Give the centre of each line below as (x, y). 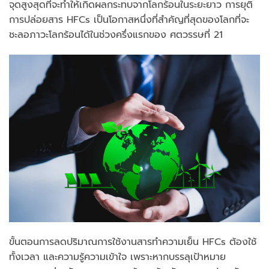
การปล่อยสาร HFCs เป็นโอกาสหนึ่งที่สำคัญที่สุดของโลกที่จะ (129, 20)
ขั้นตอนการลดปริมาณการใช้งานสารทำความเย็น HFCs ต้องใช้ (133, 242)
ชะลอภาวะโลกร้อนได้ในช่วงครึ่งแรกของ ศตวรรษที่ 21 (116, 35)
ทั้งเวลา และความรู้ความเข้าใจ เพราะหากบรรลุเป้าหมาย (117, 257)
